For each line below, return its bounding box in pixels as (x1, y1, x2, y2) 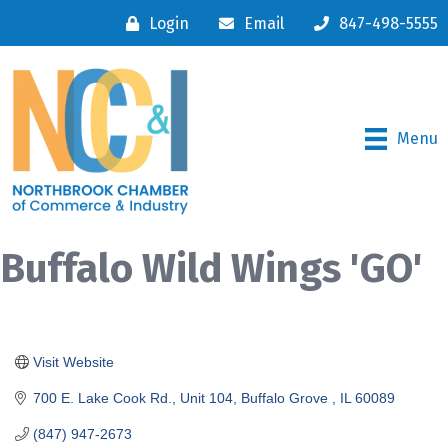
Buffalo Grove (240, 390, 332, 406)
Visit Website (32, 354, 114, 370)
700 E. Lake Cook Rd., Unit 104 (32, 390, 233, 406)
